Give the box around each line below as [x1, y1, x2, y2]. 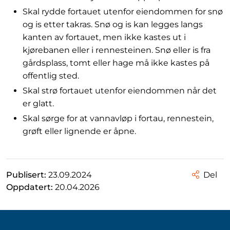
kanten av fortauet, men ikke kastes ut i [23, 32, 186, 42]
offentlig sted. [23, 71, 79, 81]
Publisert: [6, 170, 48, 180]
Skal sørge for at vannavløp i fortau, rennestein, [23, 113, 214, 123]
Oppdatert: [6, 182, 55, 192]
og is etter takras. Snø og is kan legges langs [23, 20, 203, 29]
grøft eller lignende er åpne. [23, 126, 136, 136]
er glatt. [23, 99, 54, 108]
